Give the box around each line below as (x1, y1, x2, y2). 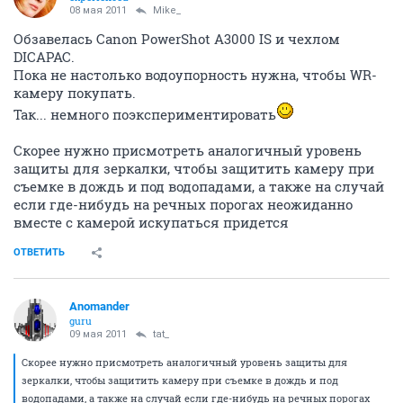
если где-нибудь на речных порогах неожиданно (13, 194, 353, 213)
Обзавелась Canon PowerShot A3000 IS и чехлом (13, 29, 340, 48)
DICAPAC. (13, 47, 75, 66)
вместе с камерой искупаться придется (13, 212, 289, 231)
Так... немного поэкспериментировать (13, 104, 276, 123)
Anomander (69, 299, 130, 313)
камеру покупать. (13, 83, 136, 102)
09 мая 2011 (69, 327, 127, 340)
